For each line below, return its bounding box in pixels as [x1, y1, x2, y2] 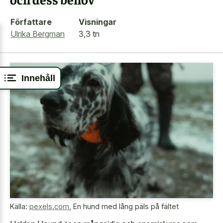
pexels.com [29, 202, 69, 211]
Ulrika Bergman [10, 28, 65, 39]
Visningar [79, 16, 116, 27]
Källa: [10, 202, 29, 211]
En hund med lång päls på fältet [73, 202, 179, 211]
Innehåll [21, 73, 55, 83]
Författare [10, 16, 52, 27]
